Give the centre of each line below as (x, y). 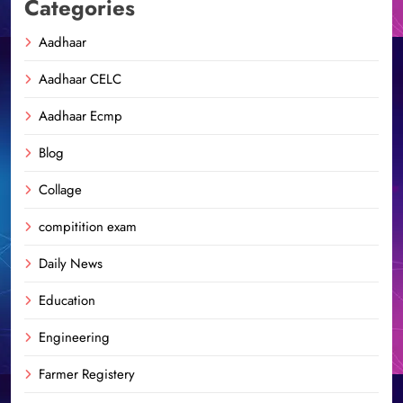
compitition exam (88, 226)
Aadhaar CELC (80, 79)
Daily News (71, 263)
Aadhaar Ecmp (81, 116)
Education (67, 300)
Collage (60, 189)
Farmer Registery (87, 374)
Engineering (74, 337)
